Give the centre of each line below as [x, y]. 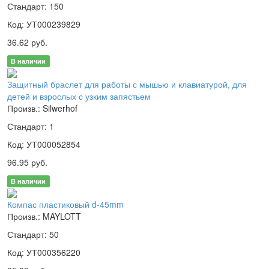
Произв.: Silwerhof [42, 108]
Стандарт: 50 [33, 234]
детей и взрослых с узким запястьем [79, 96]
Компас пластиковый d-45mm [65, 204]
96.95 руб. [27, 162]
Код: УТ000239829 [44, 24]
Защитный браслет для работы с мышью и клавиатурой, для [127, 84]
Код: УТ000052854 [44, 144]
